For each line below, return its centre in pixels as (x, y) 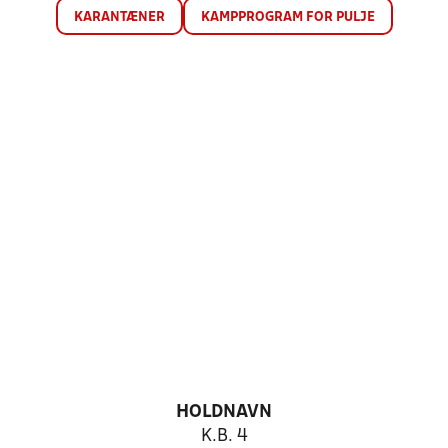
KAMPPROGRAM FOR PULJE (287, 17)
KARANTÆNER (119, 17)
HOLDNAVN (224, 412)
